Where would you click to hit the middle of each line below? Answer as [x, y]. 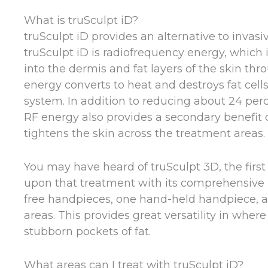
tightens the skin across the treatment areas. [144, 134]
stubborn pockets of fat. [87, 232]
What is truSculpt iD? [81, 21]
